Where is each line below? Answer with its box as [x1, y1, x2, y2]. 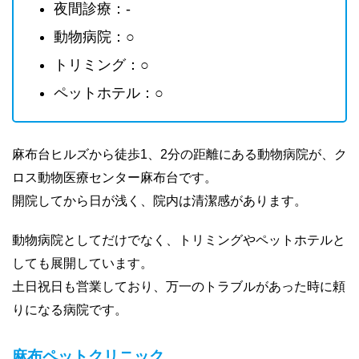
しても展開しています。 [12, 256, 153, 270]
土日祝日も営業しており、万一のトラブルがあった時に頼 [12, 279, 345, 293]
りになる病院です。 [12, 302, 127, 317]
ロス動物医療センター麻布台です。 [12, 170, 217, 184]
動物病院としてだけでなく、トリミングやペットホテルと [12, 232, 345, 247]
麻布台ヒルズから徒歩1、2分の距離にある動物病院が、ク [12, 147, 347, 161]
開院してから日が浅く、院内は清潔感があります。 [12, 193, 307, 208]
